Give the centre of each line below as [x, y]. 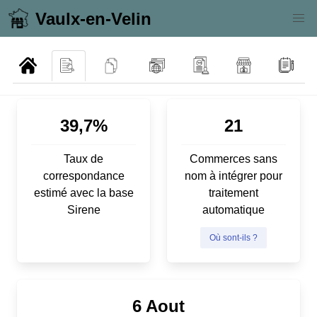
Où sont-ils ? [234, 237]
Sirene [83, 209]
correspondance [83, 175]
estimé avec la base [83, 192]
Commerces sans [234, 158]
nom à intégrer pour [234, 175]
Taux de [83, 158]
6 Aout [158, 306]
